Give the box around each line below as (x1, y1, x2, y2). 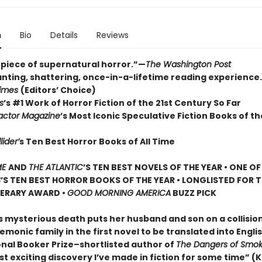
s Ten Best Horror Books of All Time (19, 136, 175, 147)
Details (50, 29, 78, 41)
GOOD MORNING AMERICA (67, 187, 171, 199)
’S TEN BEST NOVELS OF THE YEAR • (82, 161, 227, 173)
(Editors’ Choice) (20, 84, 96, 96)
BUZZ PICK (170, 187, 216, 199)
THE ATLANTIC (28, 161, 83, 173)
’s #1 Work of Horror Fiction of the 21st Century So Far (3, 97, 241, 109)
